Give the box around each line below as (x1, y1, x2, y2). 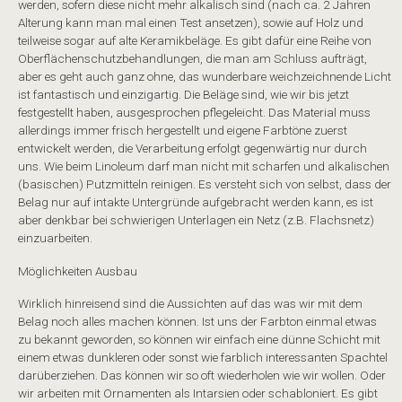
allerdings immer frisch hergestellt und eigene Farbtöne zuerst (18, 123, 347, 138)
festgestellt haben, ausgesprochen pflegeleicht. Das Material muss (18, 105, 371, 120)
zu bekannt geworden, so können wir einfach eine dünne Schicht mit (18, 332, 380, 347)
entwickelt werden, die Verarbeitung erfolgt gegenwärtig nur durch (18, 141, 367, 156)
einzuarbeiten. (18, 231, 92, 246)
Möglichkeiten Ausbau (18, 263, 137, 278)
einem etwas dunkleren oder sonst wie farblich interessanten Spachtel (18, 350, 388, 365)
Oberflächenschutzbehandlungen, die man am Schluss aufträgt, (18, 51, 367, 66)
